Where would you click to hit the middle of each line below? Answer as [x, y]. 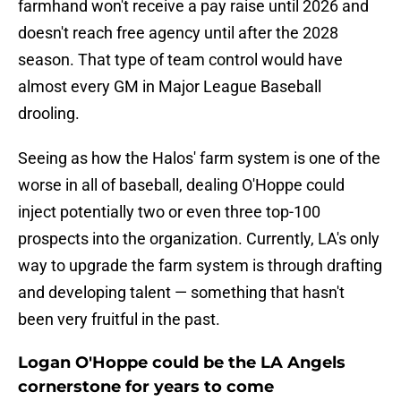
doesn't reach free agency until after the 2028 [178, 33]
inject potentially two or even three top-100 [169, 212]
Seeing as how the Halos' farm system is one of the [199, 158]
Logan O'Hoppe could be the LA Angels [182, 363]
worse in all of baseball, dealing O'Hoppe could [181, 185]
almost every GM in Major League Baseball [170, 87]
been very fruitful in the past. [119, 320]
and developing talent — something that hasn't [181, 293]
